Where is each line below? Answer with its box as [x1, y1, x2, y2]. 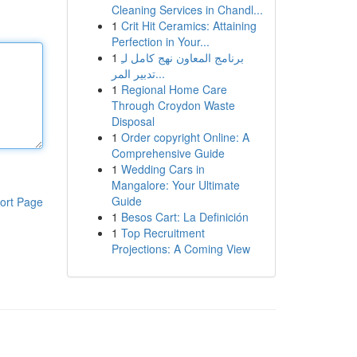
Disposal [111, 113, 155, 129]
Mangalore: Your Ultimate [111, 177, 240, 193]
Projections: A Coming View [111, 241, 250, 257]
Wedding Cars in [120, 161, 205, 177]
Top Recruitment [120, 225, 205, 241]
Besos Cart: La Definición [120, 209, 249, 225]
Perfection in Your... [111, 33, 210, 49]
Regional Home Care [120, 81, 227, 97]
